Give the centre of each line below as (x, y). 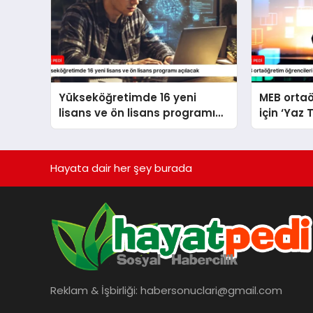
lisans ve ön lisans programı (137, 113)
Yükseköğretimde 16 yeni (128, 98)
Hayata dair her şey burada (121, 168)
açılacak (83, 129)
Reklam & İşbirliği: (95, 291)
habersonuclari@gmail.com (211, 291)
